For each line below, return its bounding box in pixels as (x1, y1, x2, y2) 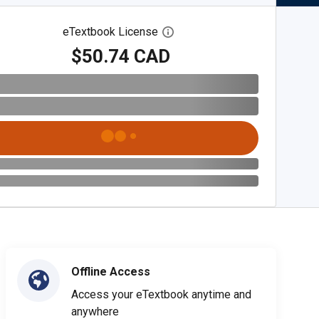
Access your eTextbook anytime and (71, 287, 251, 301)
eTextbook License (63, 25, 159, 38)
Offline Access (71, 264, 150, 278)
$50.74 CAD (70, 45, 170, 67)
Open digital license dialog (173, 25, 306, 39)
